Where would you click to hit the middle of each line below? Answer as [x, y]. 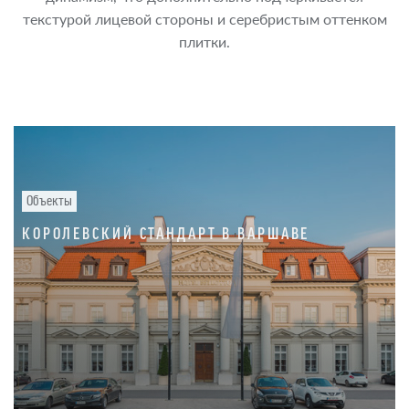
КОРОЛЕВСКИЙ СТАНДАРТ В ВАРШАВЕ [166, 232]
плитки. [204, 42]
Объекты [49, 200]
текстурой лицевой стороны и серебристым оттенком [204, 19]
